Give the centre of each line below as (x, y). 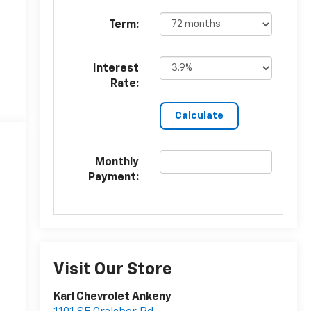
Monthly (117, 163)
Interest (116, 69)
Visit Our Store (112, 270)
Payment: (113, 178)
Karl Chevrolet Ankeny (112, 297)
